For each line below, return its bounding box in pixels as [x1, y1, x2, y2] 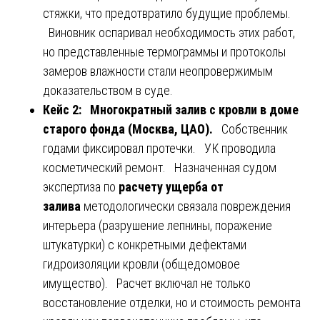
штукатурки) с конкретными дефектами [43, 236, 246, 252]
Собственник [219, 121, 288, 136]
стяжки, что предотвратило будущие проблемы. [43, 5, 291, 21]
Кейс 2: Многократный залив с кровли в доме [43, 101, 299, 117]
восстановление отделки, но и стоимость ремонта [43, 294, 301, 310]
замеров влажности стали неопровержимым [43, 63, 273, 79]
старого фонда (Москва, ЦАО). [43, 121, 219, 136]
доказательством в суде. [43, 82, 173, 98]
